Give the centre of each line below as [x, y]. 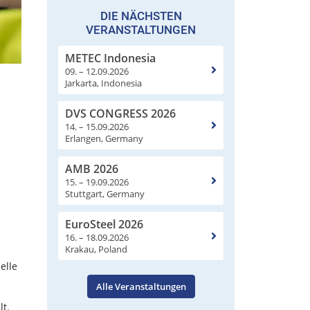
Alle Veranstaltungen [141, 286]
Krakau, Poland [96, 249]
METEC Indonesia [110, 58]
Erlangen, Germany [104, 138]
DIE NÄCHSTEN [141, 16]
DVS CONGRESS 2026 [120, 113]
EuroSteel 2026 [104, 224]
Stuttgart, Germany [105, 193]
